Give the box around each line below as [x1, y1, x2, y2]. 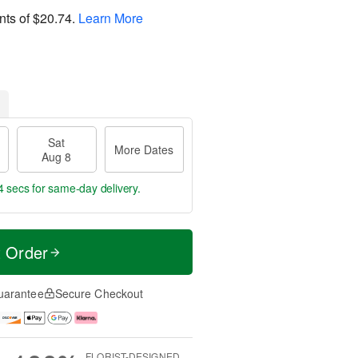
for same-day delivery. [29, 180, 141, 196]
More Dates [114, 141, 174, 157]
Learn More [78, 8, 143, 27]
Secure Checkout [54, 285, 144, 301]
